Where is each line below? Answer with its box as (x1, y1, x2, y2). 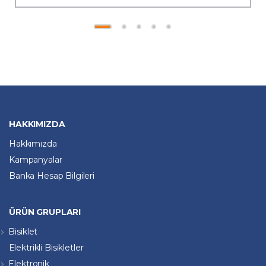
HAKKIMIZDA (9, 118, 65, 129)
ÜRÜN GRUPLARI (9, 206, 81, 217)
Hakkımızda (9, 138, 57, 149)
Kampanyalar (9, 154, 62, 165)
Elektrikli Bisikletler (8, 242, 84, 254)
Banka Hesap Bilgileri (9, 170, 95, 181)
